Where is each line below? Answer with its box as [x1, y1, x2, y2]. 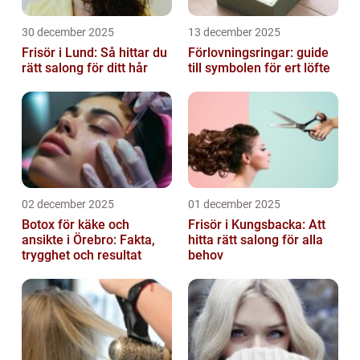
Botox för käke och [22, 217, 129, 233]
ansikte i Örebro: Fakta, [22, 232, 155, 248]
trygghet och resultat [22, 247, 141, 264]
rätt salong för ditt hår [22, 60, 148, 76]
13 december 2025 [188, 26, 280, 39]
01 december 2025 [188, 198, 280, 211]
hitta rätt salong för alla [188, 232, 323, 248]
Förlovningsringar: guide [188, 45, 329, 61]
